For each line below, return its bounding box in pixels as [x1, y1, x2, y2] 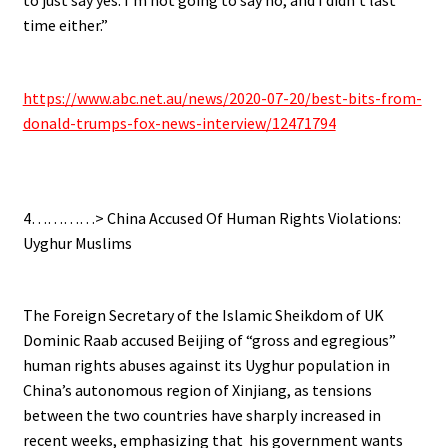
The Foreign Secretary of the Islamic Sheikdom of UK [22, 305, 384, 326]
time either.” [22, 14, 108, 35]
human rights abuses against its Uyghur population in [22, 355, 390, 376]
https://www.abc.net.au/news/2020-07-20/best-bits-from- [22, 87, 422, 108]
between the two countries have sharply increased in [22, 405, 381, 426]
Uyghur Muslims [22, 232, 132, 253]
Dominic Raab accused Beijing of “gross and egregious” [22, 330, 396, 351]
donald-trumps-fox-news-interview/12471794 [22, 112, 336, 133]
